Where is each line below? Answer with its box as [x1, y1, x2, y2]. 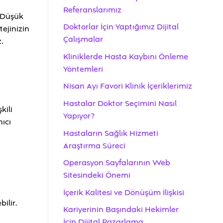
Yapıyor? [63, 111, 95, 122]
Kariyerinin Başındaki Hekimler [63, 204, 179, 216]
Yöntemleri [63, 63, 103, 75]
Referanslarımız [63, 4, 121, 15]
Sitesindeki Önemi [63, 170, 130, 181]
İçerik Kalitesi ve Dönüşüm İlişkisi [63, 187, 184, 198]
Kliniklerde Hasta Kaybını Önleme [63, 51, 188, 62]
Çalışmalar [63, 34, 103, 45]
